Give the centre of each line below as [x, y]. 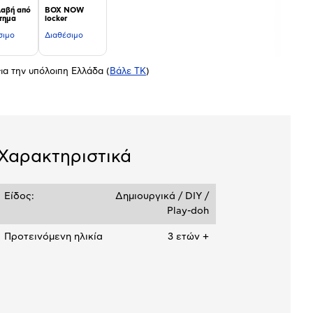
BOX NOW [64, 10]
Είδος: [19, 196]
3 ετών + [188, 236]
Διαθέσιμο [64, 36]
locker [56, 19]
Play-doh [188, 211]
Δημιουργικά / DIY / [162, 196]
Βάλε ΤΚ [128, 72]
